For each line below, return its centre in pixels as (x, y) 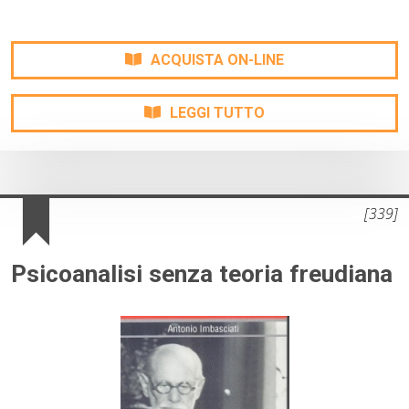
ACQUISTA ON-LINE (217, 60)
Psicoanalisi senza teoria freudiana (202, 274)
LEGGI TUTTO (217, 113)
